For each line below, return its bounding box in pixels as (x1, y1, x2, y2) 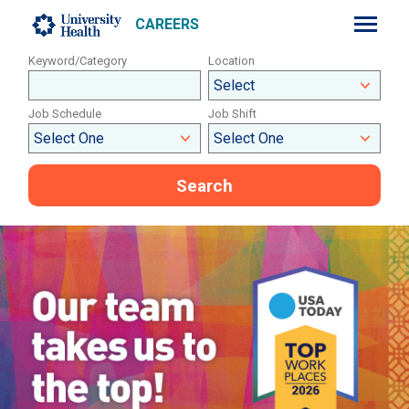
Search (176, 175, 233, 196)
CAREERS (135, 15, 199, 33)
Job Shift (207, 107, 257, 121)
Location (207, 54, 255, 68)
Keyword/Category (28, 54, 127, 68)
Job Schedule (28, 107, 101, 121)
